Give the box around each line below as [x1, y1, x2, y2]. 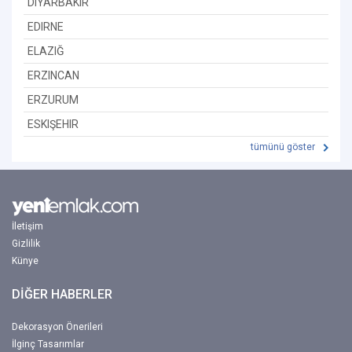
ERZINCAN [27, 68, 79, 82]
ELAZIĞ [27, 44, 64, 57]
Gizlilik [12, 237, 40, 249]
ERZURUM [27, 93, 79, 106]
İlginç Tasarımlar [12, 338, 84, 350]
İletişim [12, 220, 43, 232]
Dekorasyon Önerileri [12, 321, 103, 332]
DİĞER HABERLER [12, 286, 112, 302]
